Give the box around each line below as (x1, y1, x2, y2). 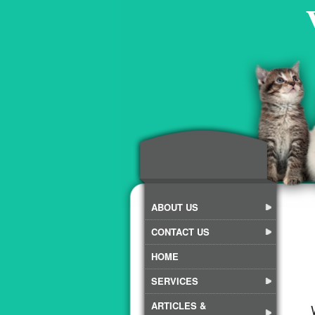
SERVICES (151, 274, 198, 288)
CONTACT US (151, 225, 210, 238)
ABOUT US (151, 200, 198, 214)
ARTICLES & (151, 299, 206, 312)
